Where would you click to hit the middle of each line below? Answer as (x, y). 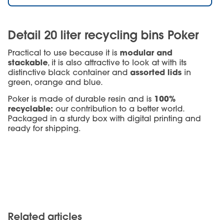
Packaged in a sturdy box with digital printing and (104, 118)
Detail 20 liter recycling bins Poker (103, 35)
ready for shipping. (44, 128)
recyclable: (32, 108)
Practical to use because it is (64, 52)
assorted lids (157, 72)
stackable (28, 62)
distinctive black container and (69, 72)
